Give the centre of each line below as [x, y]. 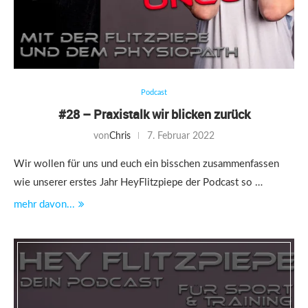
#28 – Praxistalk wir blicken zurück [154, 114]
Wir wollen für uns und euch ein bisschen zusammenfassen [146, 164]
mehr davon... [44, 205]
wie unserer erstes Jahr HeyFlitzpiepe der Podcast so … [138, 183]
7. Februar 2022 [181, 136]
